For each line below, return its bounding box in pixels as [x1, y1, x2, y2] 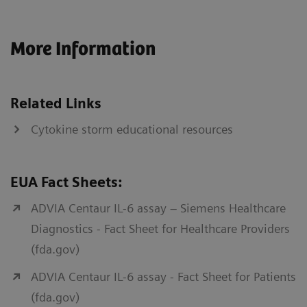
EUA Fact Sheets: [10, 174, 122, 191]
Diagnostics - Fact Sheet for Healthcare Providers [31, 221, 290, 236]
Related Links [10, 95, 101, 112]
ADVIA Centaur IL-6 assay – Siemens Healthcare [31, 201, 286, 216]
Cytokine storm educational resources [31, 122, 233, 137]
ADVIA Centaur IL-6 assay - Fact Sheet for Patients [31, 269, 296, 284]
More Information [10, 38, 156, 61]
